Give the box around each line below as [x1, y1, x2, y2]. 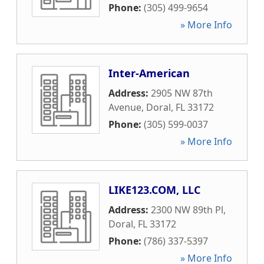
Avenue [108, 101, 141, 114]
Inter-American [108, 66, 190, 80]
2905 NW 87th [151, 87, 213, 100]
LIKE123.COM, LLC [108, 183, 200, 197]
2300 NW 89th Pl [151, 203, 223, 216]
